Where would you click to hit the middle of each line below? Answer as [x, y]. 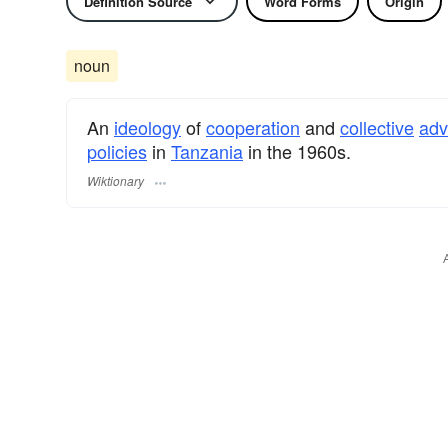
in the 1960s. [297, 151]
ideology [147, 127]
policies [117, 151]
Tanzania [207, 151]
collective [377, 127]
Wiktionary [115, 181]
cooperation [253, 127]
